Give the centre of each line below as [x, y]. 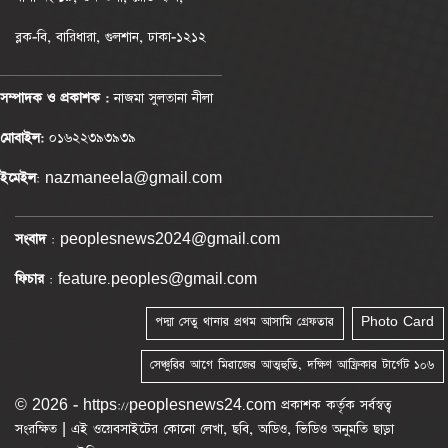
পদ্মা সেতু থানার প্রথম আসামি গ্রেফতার [244, 321]
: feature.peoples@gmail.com [150, 278]
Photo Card [397, 321]
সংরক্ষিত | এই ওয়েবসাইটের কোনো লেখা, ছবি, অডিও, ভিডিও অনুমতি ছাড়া [204, 428]
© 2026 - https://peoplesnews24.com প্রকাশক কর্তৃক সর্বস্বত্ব [203, 404]
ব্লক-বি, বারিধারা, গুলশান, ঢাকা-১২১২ [110, 36]
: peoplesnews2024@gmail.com [163, 238]
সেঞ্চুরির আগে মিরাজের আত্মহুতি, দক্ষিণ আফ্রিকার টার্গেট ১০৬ [292, 364]
